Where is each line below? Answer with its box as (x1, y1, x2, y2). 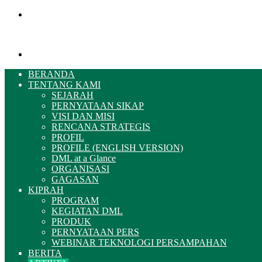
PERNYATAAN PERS (51, 227, 139, 237)
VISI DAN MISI (51, 111, 115, 121)
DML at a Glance (51, 153, 116, 163)
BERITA (28, 248, 62, 258)
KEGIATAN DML (51, 206, 123, 216)
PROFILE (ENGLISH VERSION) (51, 143, 183, 153)
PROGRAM (51, 195, 99, 205)
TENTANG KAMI (28, 80, 101, 89)
